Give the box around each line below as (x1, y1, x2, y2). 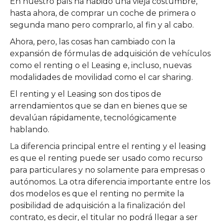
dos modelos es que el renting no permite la (10, 188, 184, 198)
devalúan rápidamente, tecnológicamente (10, 112, 177, 122)
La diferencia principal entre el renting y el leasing (10, 141, 206, 151)
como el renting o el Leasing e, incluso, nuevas (10, 60, 191, 70)
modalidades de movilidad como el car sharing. (10, 72, 193, 82)
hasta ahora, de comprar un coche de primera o (10, 8, 196, 18)
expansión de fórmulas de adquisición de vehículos (10, 48, 211, 58)
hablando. (10, 124, 49, 134)
